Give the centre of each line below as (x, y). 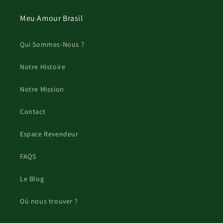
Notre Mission (42, 89)
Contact (33, 112)
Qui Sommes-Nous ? (52, 45)
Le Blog (32, 179)
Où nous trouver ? (49, 201)
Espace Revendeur (49, 134)
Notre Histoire (43, 67)
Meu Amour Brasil (52, 18)
